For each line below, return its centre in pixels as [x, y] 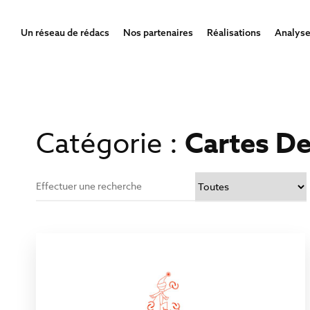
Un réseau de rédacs [65, 33]
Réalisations [234, 33]
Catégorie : [110, 144]
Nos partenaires [158, 33]
